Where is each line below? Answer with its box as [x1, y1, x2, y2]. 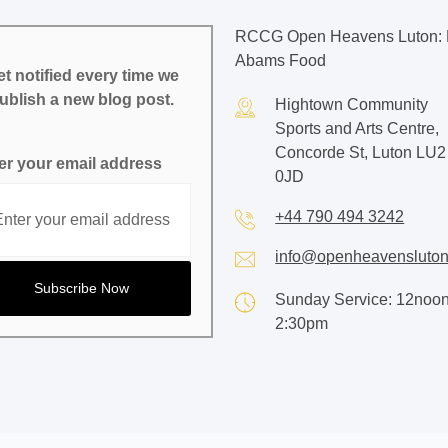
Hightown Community [275, 96, 429, 113]
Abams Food [235, 52, 327, 69]
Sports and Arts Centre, [275, 120, 440, 137]
